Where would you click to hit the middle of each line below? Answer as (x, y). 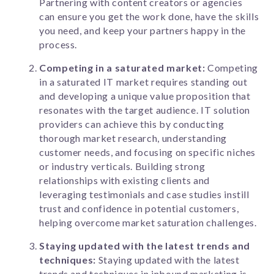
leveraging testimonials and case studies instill (144, 194)
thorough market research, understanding (133, 138)
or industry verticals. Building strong (122, 166)
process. (61, 45)
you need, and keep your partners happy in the (143, 31)
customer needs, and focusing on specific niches (148, 152)
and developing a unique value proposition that (145, 96)
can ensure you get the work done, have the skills (149, 17)
